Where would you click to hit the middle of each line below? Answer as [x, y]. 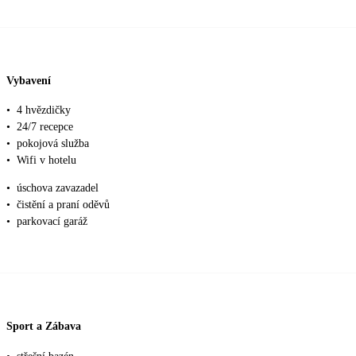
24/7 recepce [45, 127]
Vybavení [29, 80]
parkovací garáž [52, 222]
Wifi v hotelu [46, 161]
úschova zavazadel [58, 188]
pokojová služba [53, 144]
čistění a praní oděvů [63, 205]
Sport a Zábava [44, 326]
